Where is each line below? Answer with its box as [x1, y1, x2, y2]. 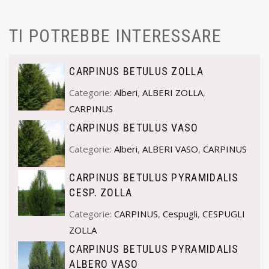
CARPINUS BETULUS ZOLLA [69, 65, 204, 78]
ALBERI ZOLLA [142, 86, 204, 99]
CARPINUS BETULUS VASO [69, 121, 199, 134]
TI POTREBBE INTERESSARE [9, 25, 222, 47]
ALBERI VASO [142, 143, 199, 156]
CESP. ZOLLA [69, 186, 133, 199]
